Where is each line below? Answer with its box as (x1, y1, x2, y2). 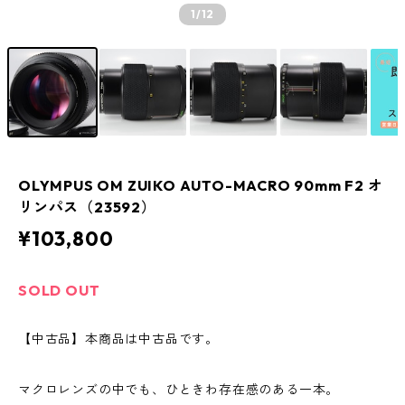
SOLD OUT (18, 281, 100, 300)
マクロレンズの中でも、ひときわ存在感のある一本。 (18, 381, 340, 399)
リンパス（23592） (18, 198, 156, 217)
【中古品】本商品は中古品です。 (18, 331, 220, 348)
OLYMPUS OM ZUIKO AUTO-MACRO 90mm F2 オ (18, 176, 383, 195)
